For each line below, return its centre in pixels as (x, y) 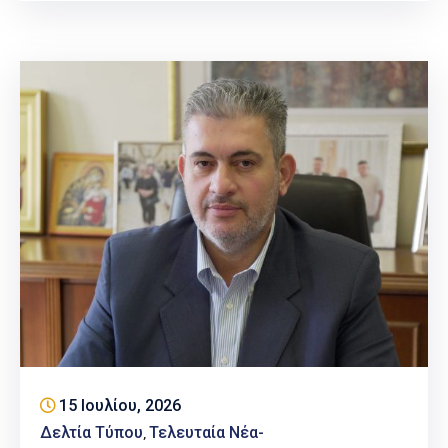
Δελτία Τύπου (91, 433)
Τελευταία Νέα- (206, 433)
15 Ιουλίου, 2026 (120, 406)
